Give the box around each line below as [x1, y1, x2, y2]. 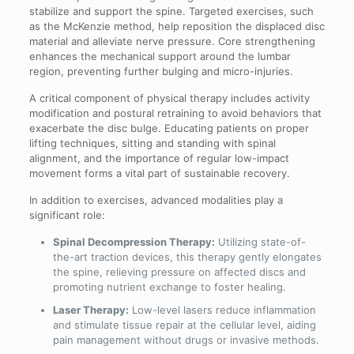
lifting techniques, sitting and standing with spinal [28, 137, 276, 150]
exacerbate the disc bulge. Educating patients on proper [28, 122, 309, 135]
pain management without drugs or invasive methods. [52, 333, 319, 347]
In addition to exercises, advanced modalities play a [28, 194, 283, 207]
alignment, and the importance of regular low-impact [28, 152, 289, 165]
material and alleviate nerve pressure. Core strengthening [28, 35, 315, 48]
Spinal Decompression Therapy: [52, 235, 215, 249]
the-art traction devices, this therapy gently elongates [52, 250, 322, 264]
